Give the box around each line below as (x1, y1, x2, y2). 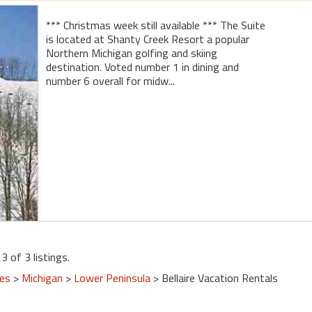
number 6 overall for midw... (46, 72, 175, 89)
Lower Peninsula (74, 269, 150, 286)
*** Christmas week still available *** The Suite (46, 16, 265, 33)
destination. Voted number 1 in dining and (46, 58, 239, 75)
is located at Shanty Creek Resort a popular (46, 30, 249, 47)
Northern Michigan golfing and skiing (46, 44, 217, 61)
